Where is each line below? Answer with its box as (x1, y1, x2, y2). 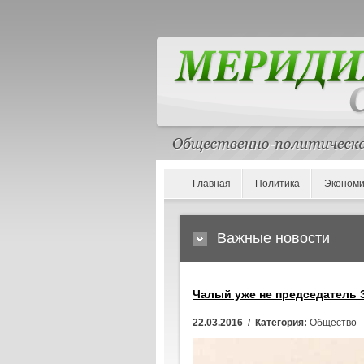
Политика (255, 178, 300, 189)
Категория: (255, 317, 307, 328)
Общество (307, 317, 357, 328)
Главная (193, 178, 231, 189)
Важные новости (217, 230, 330, 246)
